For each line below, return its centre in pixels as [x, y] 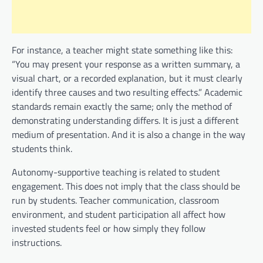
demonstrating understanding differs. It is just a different [125, 120]
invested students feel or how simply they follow [109, 228]
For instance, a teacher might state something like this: [122, 50]
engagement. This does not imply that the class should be [126, 186]
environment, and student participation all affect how [119, 214]
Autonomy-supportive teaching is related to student [116, 172]
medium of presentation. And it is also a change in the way [129, 134]
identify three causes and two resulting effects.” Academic [127, 92]
